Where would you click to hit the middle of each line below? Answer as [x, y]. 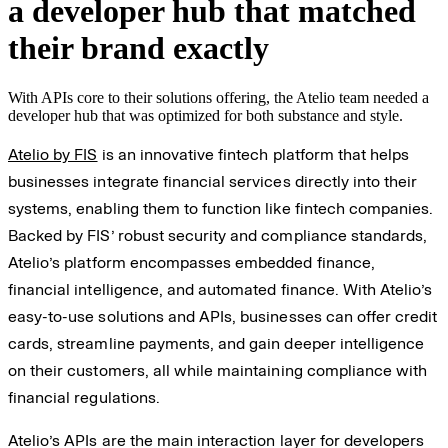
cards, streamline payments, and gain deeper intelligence [216, 343]
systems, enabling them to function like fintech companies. [221, 208]
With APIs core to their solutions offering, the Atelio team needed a [218, 97]
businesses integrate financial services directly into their [213, 181]
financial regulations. [84, 397]
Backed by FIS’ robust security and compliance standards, [218, 235]
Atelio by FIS [53, 154]
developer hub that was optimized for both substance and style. [205, 115]
